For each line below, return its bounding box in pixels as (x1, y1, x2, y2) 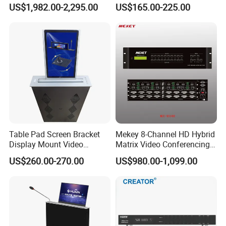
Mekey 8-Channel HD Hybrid (115, 129, 215, 140)
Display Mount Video (9, 139, 84, 150)
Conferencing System (9, 149, 86, 160)
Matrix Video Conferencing (115, 139, 210, 150)
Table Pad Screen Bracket (9, 129, 100, 140)
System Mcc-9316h (115, 149, 184, 160)
